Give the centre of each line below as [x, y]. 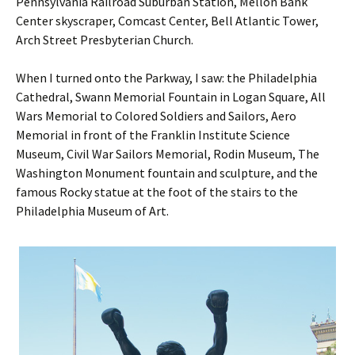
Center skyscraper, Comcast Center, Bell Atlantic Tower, [167, 21]
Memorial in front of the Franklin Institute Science [153, 135]
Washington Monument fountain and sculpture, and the [167, 173]
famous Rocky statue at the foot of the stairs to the [157, 192]
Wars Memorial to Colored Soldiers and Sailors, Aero [156, 116]
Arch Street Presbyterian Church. [105, 40]
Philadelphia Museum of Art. [92, 211]
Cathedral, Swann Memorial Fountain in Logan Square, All [171, 97]
